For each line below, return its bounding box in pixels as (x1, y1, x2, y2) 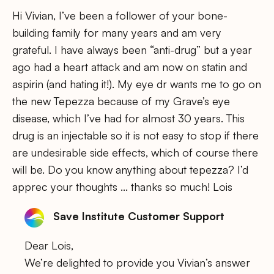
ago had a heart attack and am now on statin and (12, 60, 247, 74)
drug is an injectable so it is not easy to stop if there (12, 128, 259, 143)
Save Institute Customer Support (53, 209, 224, 223)
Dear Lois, (24, 239, 73, 253)
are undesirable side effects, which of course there (12, 146, 258, 160)
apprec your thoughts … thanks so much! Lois (12, 180, 232, 194)
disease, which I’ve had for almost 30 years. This (12, 111, 245, 125)
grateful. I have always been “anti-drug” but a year (12, 43, 252, 57)
